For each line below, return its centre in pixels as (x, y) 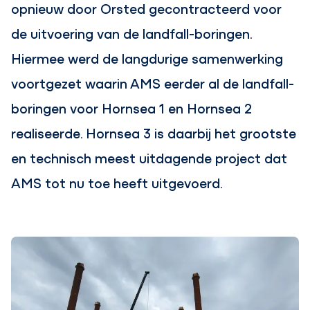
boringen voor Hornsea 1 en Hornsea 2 (132, 108)
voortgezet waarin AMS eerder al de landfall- (153, 83)
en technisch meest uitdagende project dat (149, 158)
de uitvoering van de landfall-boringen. (132, 33)
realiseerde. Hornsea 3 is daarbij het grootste (154, 133)
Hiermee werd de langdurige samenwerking (147, 58)
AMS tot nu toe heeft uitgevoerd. (117, 183)
